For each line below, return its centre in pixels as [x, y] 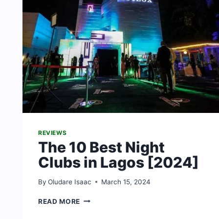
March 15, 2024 [126, 182]
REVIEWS [53, 133]
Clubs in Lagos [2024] [119, 162]
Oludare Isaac [70, 182]
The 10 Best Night [101, 147]
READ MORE [59, 201]
